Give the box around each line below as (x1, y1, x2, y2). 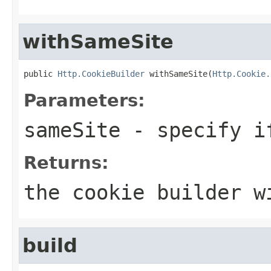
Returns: (24, 152, 109, 173)
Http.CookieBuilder (57, 68, 145, 79)
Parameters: (24, 90, 145, 111)
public (24, 68, 57, 79)
